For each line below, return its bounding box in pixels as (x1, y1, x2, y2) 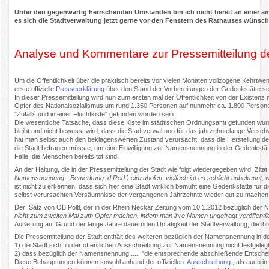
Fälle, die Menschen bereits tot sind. (14, 153, 119, 160)
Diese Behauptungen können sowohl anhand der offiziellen (14, 258, 187, 265)
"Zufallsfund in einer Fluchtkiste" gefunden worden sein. (14, 110, 178, 118)
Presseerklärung (56, 85, 105, 93)
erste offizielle (14, 85, 56, 93)
